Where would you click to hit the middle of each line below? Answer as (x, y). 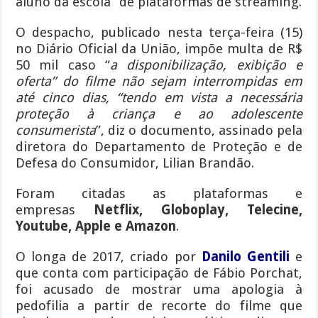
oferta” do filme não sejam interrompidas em (159, 81)
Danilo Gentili (245, 256)
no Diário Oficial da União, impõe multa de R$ (159, 48)
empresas (55, 209)
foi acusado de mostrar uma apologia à (159, 289)
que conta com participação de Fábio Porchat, (159, 273)
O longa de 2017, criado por (109, 256)
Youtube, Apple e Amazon (96, 226)
